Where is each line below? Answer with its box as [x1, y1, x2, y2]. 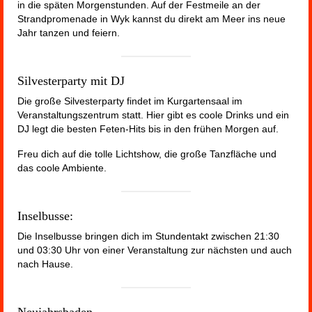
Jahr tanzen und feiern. [17, 26, 120, 38]
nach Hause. [17, 258, 73, 270]
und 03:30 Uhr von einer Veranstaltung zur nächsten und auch [17, 244, 292, 256]
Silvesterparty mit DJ [17, 73, 125, 88]
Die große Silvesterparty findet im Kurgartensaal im [17, 95, 242, 107]
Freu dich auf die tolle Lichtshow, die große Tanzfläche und [17, 148, 276, 159]
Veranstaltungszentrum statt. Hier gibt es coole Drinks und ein [17, 109, 289, 120]
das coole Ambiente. [17, 162, 107, 173]
